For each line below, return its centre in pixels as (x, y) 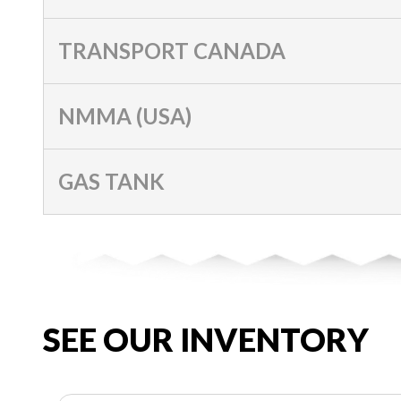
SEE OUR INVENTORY (206, 339)
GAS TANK (111, 181)
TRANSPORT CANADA (172, 50)
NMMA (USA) (125, 115)
